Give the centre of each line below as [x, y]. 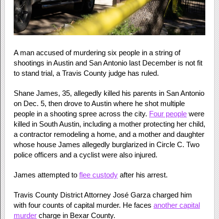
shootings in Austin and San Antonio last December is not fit [108, 63]
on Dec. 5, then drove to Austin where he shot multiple [99, 103]
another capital [176, 205]
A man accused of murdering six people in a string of [97, 52]
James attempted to [46, 175]
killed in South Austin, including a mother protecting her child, [109, 124]
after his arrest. [142, 175]
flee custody [98, 175]
